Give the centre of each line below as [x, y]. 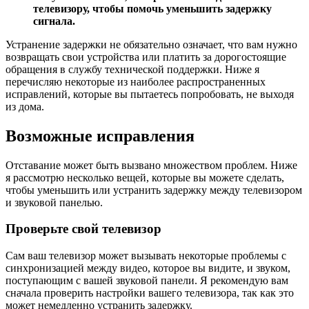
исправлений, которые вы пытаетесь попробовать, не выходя [150, 94]
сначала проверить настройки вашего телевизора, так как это [150, 293]
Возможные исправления [100, 136]
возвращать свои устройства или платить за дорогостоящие [146, 57]
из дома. [25, 106]
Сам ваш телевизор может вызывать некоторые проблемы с [146, 256]
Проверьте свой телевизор [83, 229]
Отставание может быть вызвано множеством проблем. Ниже [151, 165]
